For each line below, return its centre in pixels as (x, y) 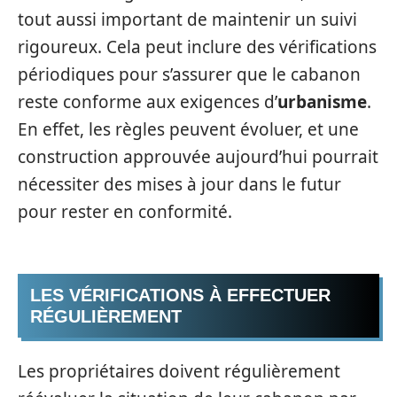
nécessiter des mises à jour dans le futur (179, 184)
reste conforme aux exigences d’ (148, 101)
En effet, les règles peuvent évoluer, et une (188, 129)
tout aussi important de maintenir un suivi (187, 19)
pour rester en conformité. (125, 211)
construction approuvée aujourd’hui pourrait (198, 156)
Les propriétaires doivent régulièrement (179, 371)
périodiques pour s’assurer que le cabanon (189, 74)
